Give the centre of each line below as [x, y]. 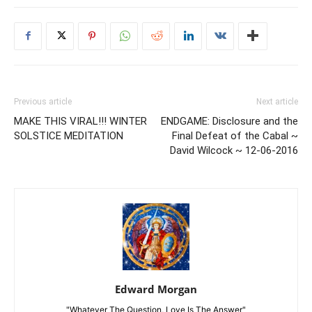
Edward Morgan [156, 289]
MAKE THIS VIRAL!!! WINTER [80, 121]
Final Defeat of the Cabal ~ [235, 135]
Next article [277, 101]
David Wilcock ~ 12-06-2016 [234, 150]
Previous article [43, 101]
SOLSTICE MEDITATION [69, 135]
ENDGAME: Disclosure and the [229, 121]
